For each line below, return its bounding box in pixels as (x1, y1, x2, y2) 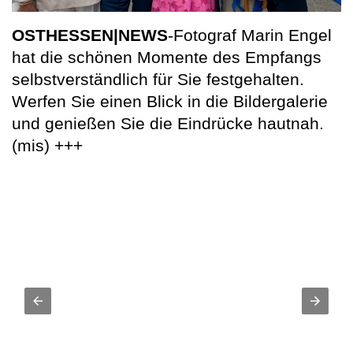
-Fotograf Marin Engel (168, 26, 332, 45)
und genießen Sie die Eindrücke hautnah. (12, 114, 324, 133)
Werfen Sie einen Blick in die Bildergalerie (12, 92, 328, 111)
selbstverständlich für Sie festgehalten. (12, 70, 304, 89)
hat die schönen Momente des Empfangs (12, 48, 321, 67)
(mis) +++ (12, 136, 83, 155)
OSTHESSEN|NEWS (12, 26, 168, 45)
